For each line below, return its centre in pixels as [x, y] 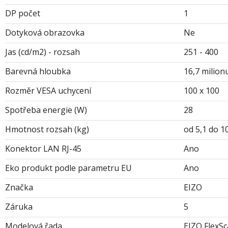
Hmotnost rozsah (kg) [47, 129]
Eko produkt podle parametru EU [68, 168]
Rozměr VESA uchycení [48, 90]
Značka [19, 187]
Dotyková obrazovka [45, 32]
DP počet [23, 13]
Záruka [19, 206]
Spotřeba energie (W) [46, 110]
